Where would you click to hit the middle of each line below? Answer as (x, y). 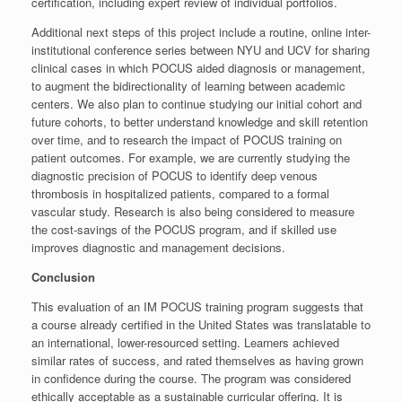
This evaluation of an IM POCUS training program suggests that (197, 307)
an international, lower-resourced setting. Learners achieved (185, 343)
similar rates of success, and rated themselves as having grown (197, 361)
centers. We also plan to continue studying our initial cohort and (197, 104)
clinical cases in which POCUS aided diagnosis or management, (198, 68)
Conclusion (63, 277)
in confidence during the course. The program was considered (191, 379)
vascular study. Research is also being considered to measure (193, 212)
